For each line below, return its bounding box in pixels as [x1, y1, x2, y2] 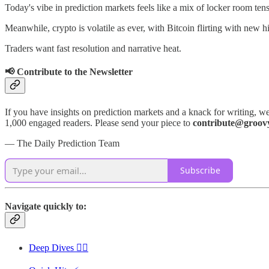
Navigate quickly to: [5, 201, 86, 211]
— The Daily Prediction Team [5, 138, 119, 148]
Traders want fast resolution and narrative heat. [5, 43, 181, 53]
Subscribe [180, 165, 220, 176]
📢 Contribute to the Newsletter [5, 67, 133, 77]
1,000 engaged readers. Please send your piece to [5, 117, 193, 128]
